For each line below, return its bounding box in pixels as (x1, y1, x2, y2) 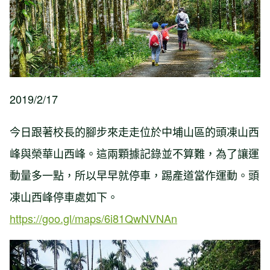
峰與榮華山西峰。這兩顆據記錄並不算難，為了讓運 (10, 145, 259, 161)
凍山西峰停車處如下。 (10, 188, 118, 204)
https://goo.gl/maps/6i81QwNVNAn (10, 210, 177, 226)
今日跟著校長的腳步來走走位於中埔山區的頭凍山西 (10, 123, 259, 139)
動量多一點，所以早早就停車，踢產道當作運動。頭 (10, 166, 259, 183)
